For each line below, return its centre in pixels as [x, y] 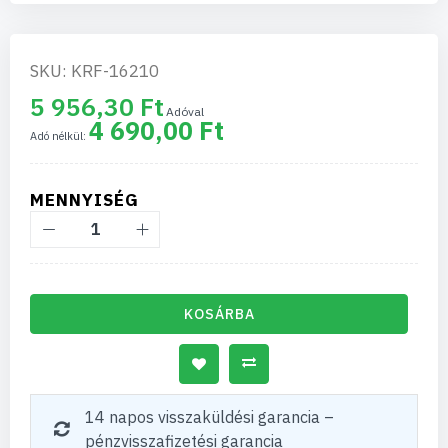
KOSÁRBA [219, 314]
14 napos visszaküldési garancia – [209, 417]
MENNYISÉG [84, 200]
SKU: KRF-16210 [94, 71]
